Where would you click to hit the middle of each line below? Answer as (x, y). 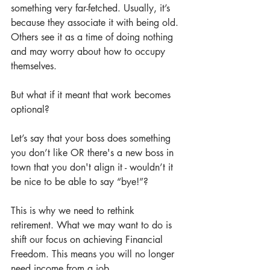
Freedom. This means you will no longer (94, 254)
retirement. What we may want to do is (93, 225)
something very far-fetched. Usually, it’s (92, 8)
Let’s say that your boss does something (92, 138)
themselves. (34, 66)
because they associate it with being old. (96, 23)
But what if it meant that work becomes (92, 95)
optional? (30, 109)
